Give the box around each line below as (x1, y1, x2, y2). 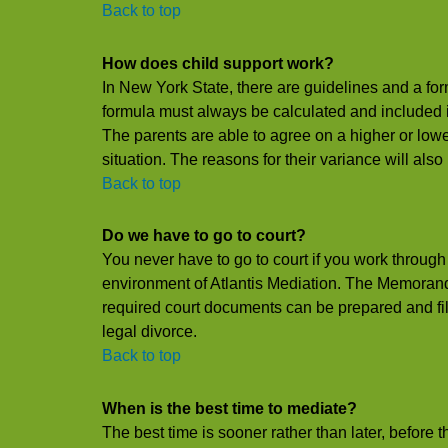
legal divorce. (102, 323, 197, 341)
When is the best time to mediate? (102, 400, 357, 418)
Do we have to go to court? (102, 227, 306, 245)
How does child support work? (102, 54, 334, 72)
